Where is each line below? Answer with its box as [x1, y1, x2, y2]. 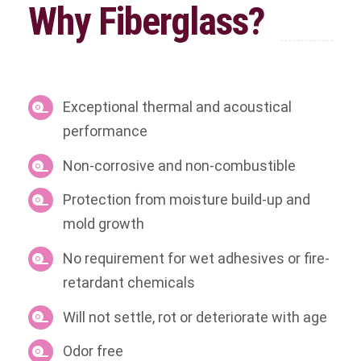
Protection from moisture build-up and [63, 191, 311, 209]
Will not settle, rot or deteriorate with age [63, 308, 328, 326]
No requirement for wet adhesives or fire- [63, 249, 330, 267]
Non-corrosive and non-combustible [63, 156, 297, 174]
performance [63, 122, 148, 140]
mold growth [63, 215, 145, 233]
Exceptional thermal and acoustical [63, 98, 293, 116]
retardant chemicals [63, 273, 196, 291]
